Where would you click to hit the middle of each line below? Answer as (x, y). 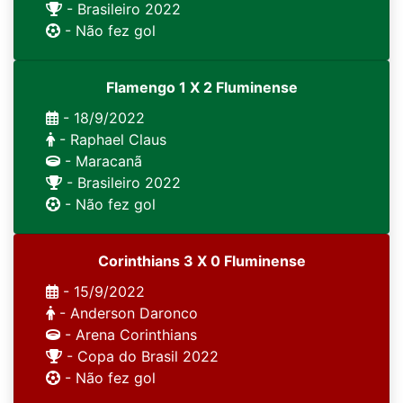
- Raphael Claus (111, 139)
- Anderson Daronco (126, 313)
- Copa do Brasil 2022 (140, 356)
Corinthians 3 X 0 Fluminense (201, 261)
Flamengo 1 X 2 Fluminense (201, 87)
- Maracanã (101, 161)
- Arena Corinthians (129, 335)
